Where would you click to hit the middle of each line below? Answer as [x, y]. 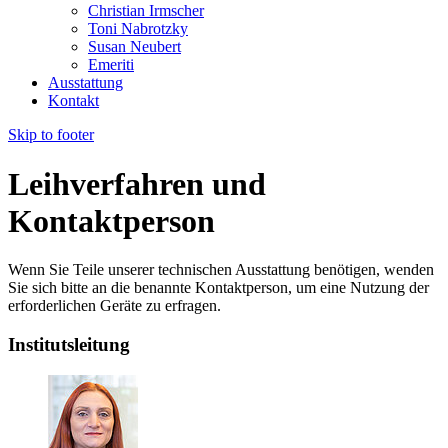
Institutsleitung [69, 344]
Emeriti [111, 65]
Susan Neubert [134, 47]
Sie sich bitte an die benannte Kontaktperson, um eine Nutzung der [218, 288]
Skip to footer [51, 135]
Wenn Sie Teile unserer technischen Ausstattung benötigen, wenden [221, 270]
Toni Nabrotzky [138, 29]
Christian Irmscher [146, 11]
